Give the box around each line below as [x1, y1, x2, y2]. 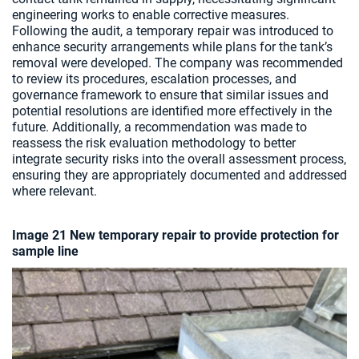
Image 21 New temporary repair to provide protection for [12, 228, 339, 244]
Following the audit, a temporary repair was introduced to [12, 23, 333, 39]
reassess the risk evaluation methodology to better [12, 135, 296, 151]
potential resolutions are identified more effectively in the [12, 103, 332, 119]
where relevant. [12, 184, 97, 200]
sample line [12, 244, 79, 260]
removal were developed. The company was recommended [12, 55, 343, 71]
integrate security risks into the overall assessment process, [12, 151, 346, 167]
